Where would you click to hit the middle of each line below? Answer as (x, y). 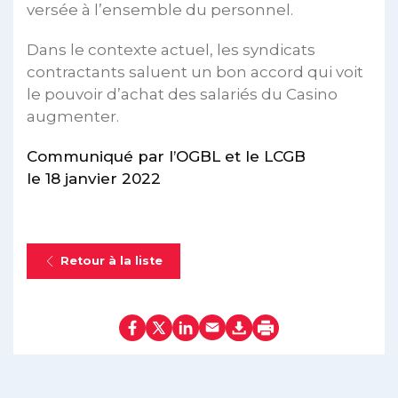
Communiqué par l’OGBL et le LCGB (166, 156)
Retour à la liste (111, 260)
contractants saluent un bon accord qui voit (195, 72)
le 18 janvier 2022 (94, 178)
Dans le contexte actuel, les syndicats (171, 49)
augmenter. (73, 116)
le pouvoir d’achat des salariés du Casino (182, 94)
